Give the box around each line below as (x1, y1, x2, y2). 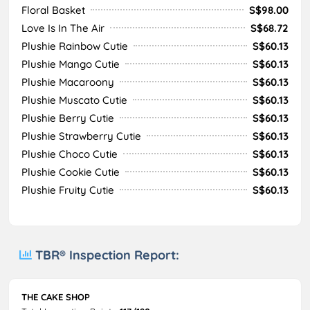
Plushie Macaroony (21, 75, 114, 89)
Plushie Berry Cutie (21, 111, 114, 125)
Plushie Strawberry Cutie (21, 129, 141, 143)
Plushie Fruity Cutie (21, 183, 114, 197)
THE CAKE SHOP (21, 291, 90, 302)
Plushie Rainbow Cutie (21, 39, 128, 53)
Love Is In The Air (21, 21, 104, 35)
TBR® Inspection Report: (32, 246, 179, 263)
